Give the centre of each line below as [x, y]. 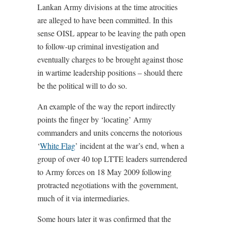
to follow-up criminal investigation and [98, 46]
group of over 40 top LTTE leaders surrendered [112, 159]
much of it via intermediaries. [83, 198]
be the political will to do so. [82, 86]
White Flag [58, 146]
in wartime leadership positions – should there [110, 73]
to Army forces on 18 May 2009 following [104, 172]
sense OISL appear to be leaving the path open [111, 33]
